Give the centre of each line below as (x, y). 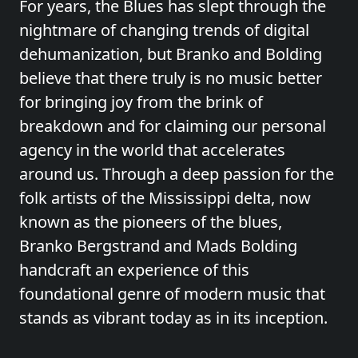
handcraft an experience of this (134, 270)
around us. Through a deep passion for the (177, 174)
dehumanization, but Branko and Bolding (171, 54)
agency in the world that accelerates (152, 150)
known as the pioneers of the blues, (151, 222)
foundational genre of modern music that (172, 294)
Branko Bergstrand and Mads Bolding (158, 246)
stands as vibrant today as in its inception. (173, 318)
